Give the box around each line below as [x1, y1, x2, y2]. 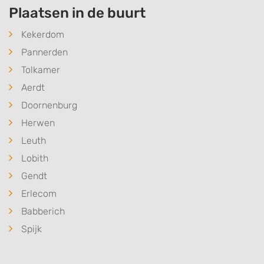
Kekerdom [21, 29, 64, 40]
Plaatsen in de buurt [9, 5, 146, 21]
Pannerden [21, 47, 68, 58]
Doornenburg [21, 100, 77, 111]
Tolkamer [21, 64, 60, 75]
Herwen [21, 117, 55, 128]
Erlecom [21, 188, 57, 199]
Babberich [21, 206, 65, 217]
